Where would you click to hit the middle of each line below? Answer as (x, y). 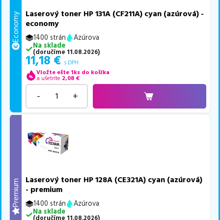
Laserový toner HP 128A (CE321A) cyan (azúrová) (114, 179)
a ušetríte (48, 78)
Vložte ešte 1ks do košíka (73, 72)
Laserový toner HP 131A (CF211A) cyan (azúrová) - (115, 14)
